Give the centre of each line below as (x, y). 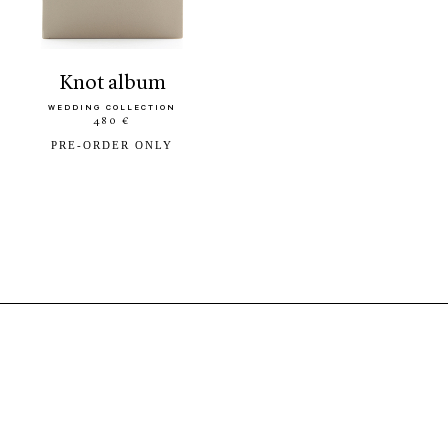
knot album (119, 83)
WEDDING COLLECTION (112, 108)
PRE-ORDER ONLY (112, 145)
